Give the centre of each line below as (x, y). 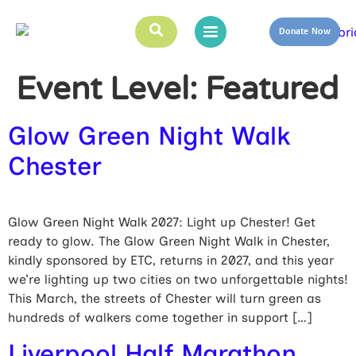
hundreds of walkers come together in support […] (160, 317)
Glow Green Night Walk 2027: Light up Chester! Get (162, 222)
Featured (272, 89)
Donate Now (304, 32)
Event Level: (110, 89)
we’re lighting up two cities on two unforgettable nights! (178, 279)
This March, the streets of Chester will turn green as (164, 298)
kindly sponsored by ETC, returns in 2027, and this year (171, 260)
